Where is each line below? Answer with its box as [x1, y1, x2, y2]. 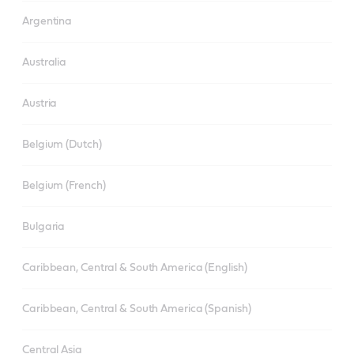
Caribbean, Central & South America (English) [22, 262, 247, 273]
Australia [22, 57, 67, 68]
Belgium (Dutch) [22, 139, 102, 150]
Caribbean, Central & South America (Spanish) [22, 303, 251, 314]
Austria [22, 98, 58, 109]
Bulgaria [22, 221, 66, 232]
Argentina [22, 16, 73, 27]
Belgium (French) [22, 180, 106, 191]
